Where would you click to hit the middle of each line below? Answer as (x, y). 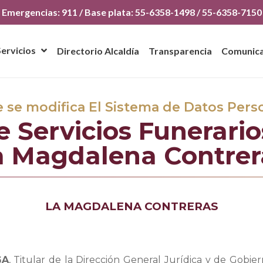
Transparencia (180, 51)
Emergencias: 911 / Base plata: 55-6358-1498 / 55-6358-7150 (131, 12)
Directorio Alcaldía (98, 51)
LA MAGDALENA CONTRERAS (131, 206)
